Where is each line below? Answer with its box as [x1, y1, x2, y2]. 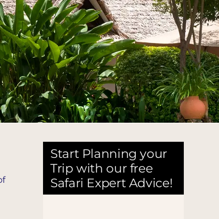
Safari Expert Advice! [50, 175, 173, 191]
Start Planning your [50, 146, 167, 161]
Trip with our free [50, 161, 153, 176]
